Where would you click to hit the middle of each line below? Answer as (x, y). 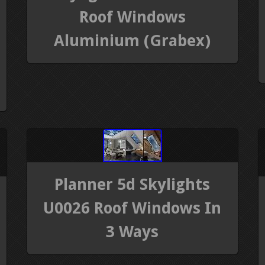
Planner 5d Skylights (132, 185)
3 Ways (132, 232)
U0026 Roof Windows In (132, 208)
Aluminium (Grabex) (132, 40)
